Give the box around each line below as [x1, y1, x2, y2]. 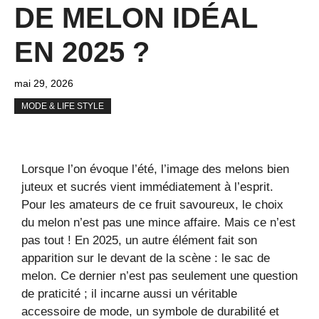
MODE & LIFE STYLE [21, 101, 104, 112]
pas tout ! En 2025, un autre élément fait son [21, 234, 257, 248]
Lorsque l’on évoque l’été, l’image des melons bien [21, 162, 289, 177]
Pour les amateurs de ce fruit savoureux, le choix [21, 198, 283, 212]
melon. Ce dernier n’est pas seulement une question [21, 269, 298, 283]
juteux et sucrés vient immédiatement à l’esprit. [21, 180, 273, 194]
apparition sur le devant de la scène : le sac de [21, 251, 270, 266]
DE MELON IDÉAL [14, 2, 257, 34]
